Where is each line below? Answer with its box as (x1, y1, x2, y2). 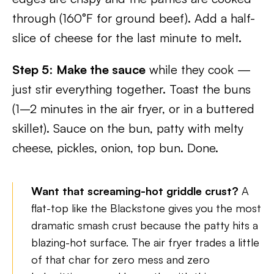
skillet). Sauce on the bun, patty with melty (12, 120, 243, 136)
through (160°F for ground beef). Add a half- (12, 10, 255, 26)
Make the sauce (56, 62, 146, 77)
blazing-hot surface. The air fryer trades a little (31, 235, 259, 249)
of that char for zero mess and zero (31, 253, 210, 266)
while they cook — (146, 62, 251, 77)
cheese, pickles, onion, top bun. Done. (12, 140, 218, 155)
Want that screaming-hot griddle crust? (31, 184, 239, 198)
